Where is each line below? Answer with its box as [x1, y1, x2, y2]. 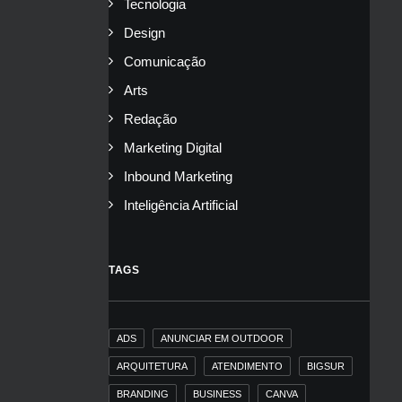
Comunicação [124, 54, 205, 69]
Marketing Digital [124, 140, 222, 155]
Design [124, 25, 165, 40]
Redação [124, 111, 177, 127]
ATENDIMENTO [212, 361, 283, 371]
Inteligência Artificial [124, 197, 238, 213]
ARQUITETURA [117, 361, 188, 371]
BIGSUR [307, 361, 345, 371]
